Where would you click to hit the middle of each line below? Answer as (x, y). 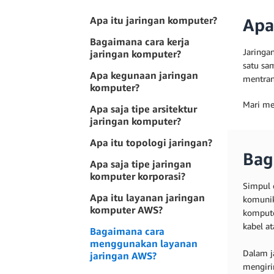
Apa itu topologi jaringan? (151, 143)
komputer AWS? (126, 210)
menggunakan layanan (144, 243)
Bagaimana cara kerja (140, 42)
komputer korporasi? (138, 176)
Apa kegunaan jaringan (144, 75)
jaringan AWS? (123, 256)
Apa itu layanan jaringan (147, 198)
